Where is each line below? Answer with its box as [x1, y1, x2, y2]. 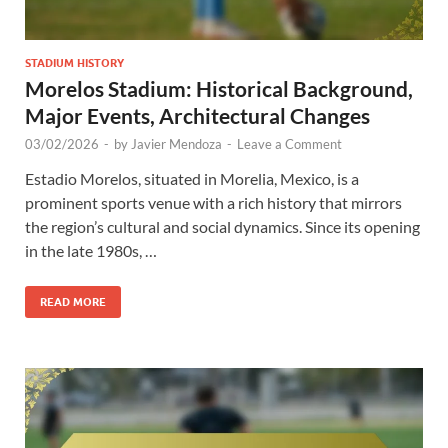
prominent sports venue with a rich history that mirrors [25, 192, 402, 212]
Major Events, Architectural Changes [25, 102, 370, 128]
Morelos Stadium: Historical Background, [25, 75, 413, 101]
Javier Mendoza [131, 135, 222, 152]
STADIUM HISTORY [25, 55, 124, 70]
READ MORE [40, 294, 106, 309]
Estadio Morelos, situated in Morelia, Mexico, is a [25, 168, 359, 188]
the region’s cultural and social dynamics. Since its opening [25, 216, 420, 236]
